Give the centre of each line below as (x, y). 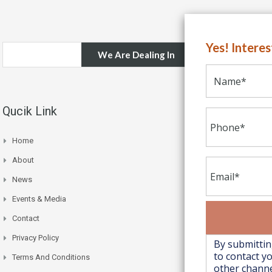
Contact (26, 218)
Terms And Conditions (51, 257)
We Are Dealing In (136, 54)
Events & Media (39, 199)
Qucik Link (30, 111)
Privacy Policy (36, 237)
